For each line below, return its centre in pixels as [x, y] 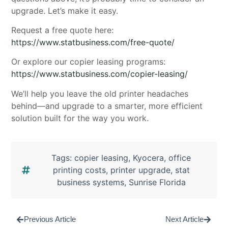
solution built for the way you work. [80, 118]
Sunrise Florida [157, 182]
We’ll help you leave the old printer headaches [100, 93]
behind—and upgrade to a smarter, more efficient [107, 106]
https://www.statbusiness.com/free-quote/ [93, 42]
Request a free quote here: [63, 30]
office [180, 158]
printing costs [79, 170]
